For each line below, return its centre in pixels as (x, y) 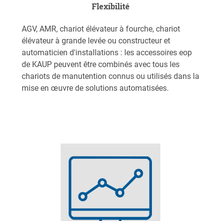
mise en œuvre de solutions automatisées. (95, 88)
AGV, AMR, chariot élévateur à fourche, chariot (101, 29)
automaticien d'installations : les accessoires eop (107, 53)
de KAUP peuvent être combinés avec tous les (101, 65)
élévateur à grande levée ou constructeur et (96, 41)
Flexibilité (110, 6)
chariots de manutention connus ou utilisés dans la (110, 76)
